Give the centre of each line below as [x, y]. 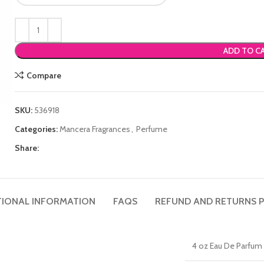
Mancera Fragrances [95, 129]
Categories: [37, 129]
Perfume [152, 129]
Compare [44, 75]
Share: [27, 148]
